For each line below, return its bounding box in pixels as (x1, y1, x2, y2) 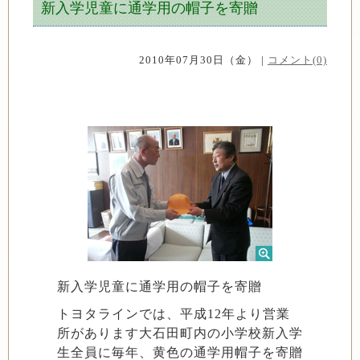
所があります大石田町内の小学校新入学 (57, 326, 303, 340)
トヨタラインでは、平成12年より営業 (57, 307, 290, 321)
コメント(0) (268, 54, 327, 66)
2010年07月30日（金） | (139, 54, 268, 66)
